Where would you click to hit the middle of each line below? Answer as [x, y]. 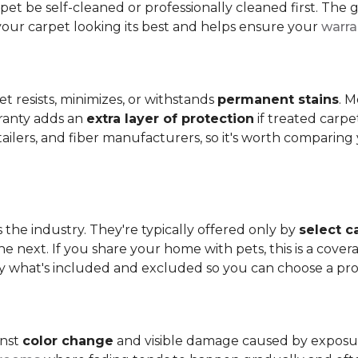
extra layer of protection [170, 119]
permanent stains [278, 99]
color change [68, 341]
